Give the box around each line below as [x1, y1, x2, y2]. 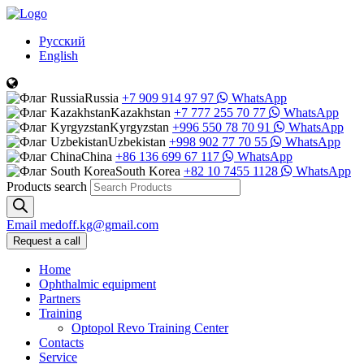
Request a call [13, 235, 80, 247]
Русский [39, 34, 85, 48]
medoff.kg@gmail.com [40, 218, 158, 232]
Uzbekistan [108, 135, 166, 149]
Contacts [39, 336, 84, 349]
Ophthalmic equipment [39, 277, 156, 291]
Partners [39, 292, 80, 305]
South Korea [115, 164, 180, 178]
